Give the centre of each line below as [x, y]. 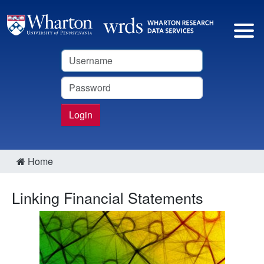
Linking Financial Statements [108, 197]
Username [82, 55]
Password [82, 82]
